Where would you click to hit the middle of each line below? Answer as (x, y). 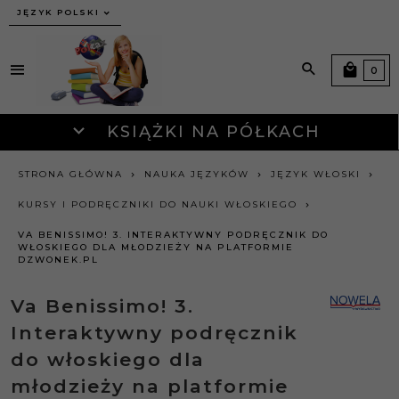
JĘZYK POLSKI (58, 12)
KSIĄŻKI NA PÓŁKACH (211, 132)
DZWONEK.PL (58, 260)
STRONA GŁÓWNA (70, 174)
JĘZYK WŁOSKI (316, 174)
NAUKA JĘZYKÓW (197, 174)
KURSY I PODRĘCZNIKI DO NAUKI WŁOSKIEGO (158, 204)
